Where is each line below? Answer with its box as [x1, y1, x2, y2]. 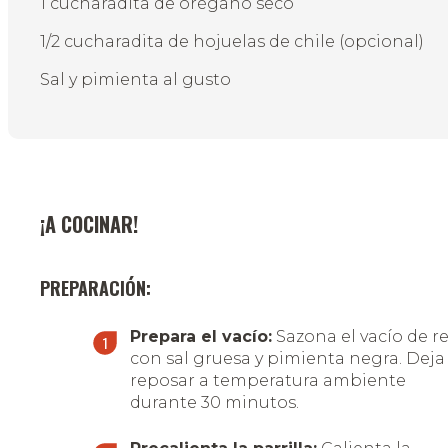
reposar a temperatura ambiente [130, 371, 406, 391]
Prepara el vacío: [130, 327, 272, 347]
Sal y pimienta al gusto [40, 70, 231, 90]
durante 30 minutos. [130, 393, 299, 413]
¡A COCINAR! [40, 209, 138, 240]
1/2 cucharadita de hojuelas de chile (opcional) [40, 32, 424, 52]
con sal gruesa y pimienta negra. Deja [130, 349, 445, 369]
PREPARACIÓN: [40, 275, 151, 302]
